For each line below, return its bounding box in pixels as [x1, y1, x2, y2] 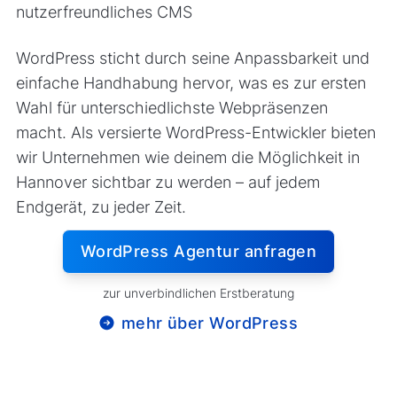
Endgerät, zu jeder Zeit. [15, 197, 186, 216]
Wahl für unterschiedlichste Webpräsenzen [15, 97, 328, 117]
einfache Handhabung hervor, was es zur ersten [15, 73, 366, 92]
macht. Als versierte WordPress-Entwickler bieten [15, 122, 376, 142]
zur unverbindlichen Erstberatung [102, 284, 294, 300]
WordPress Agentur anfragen [80, 241, 317, 261]
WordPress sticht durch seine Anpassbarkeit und [15, 48, 370, 67]
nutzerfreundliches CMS [15, 2, 192, 21]
